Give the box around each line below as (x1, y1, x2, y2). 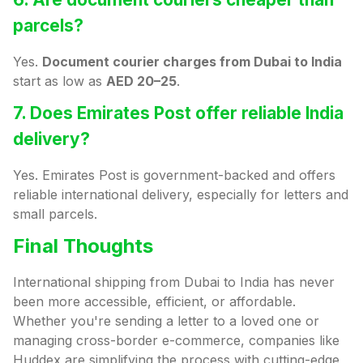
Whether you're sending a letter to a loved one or (13, 313, 319, 330)
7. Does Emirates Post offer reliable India (13, 103, 344, 124)
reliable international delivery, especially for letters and (13, 186, 348, 203)
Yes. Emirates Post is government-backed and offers (13, 167, 335, 184)
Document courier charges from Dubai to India (42, 53, 342, 70)
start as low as (13, 73, 106, 90)
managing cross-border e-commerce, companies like (13, 332, 340, 349)
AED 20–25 (106, 73, 177, 90)
